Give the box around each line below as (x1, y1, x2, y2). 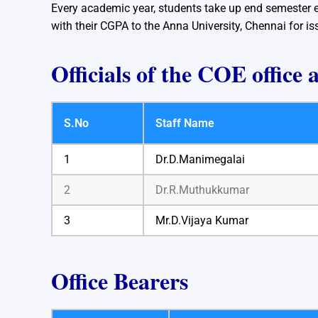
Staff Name (155, 116, 214, 130)
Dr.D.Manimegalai (155, 152, 245, 166)
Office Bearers (51, 263, 188, 297)
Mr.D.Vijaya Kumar (155, 213, 248, 227)
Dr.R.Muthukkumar (155, 182, 249, 197)
